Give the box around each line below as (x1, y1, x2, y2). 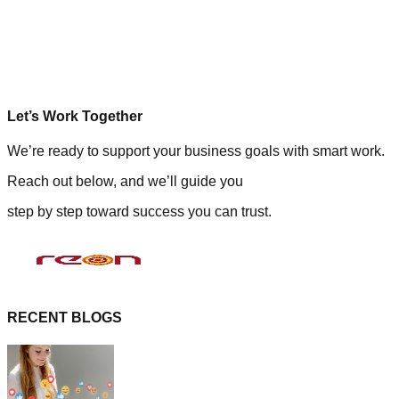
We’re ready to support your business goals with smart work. (7, 142, 385, 159)
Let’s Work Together (7, 108, 142, 124)
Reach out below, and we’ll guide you (7, 173, 243, 189)
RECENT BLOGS (7, 310, 122, 326)
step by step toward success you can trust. (7, 203, 272, 219)
